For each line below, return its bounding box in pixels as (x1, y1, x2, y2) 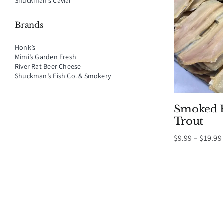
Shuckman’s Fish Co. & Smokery (15, 71, 111, 80)
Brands (15, 20, 43, 30)
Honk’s (15, 43, 36, 52)
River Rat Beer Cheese (15, 62, 81, 71)
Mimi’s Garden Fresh (15, 52, 76, 61)
